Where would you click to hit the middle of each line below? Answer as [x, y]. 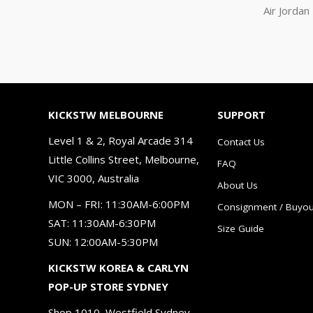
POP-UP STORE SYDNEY [108, 286]
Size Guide [241, 228]
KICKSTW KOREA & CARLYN [118, 267]
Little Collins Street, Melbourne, [124, 159]
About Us [238, 185]
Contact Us [241, 141]
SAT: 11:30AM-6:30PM [102, 223]
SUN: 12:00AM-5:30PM [103, 241]
